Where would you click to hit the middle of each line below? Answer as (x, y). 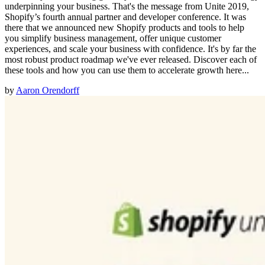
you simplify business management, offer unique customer (113, 38)
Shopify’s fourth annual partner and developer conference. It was (125, 17)
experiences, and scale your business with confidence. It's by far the (130, 49)
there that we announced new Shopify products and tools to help (125, 28)
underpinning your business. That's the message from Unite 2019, (127, 7)
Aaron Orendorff (48, 91)
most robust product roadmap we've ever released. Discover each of (131, 60)
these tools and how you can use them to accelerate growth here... (127, 70)
